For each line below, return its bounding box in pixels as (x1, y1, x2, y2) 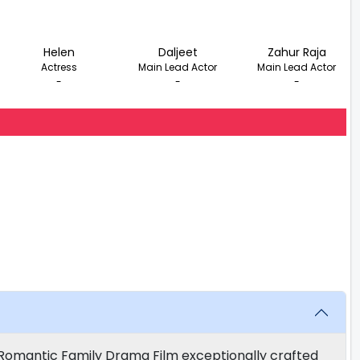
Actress (41, 59, 78, 74)
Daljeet (157, 43, 198, 60)
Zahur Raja (267, 43, 326, 60)
